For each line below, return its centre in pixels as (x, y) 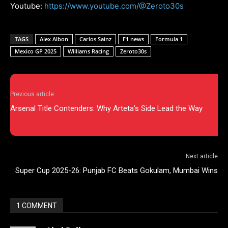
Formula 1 (169, 39)
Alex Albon (54, 39)
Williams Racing (88, 51)
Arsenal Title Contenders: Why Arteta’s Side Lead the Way (106, 108)
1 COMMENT (37, 205)
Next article (202, 156)
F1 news (133, 39)
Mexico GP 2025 (36, 51)
